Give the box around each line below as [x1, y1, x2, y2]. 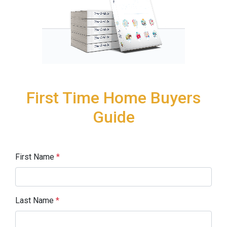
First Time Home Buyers [26, 88, 201, 107]
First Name [15, 152, 56, 162]
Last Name [15, 195, 56, 205]
